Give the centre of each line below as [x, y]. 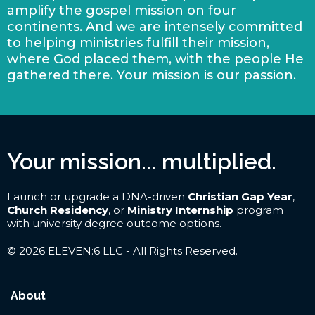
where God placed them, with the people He [155, 59]
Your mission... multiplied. [142, 161]
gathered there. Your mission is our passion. [152, 75]
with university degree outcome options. [114, 223]
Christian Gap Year [240, 196]
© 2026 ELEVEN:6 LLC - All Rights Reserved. [122, 250]
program [258, 210]
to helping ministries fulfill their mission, [138, 43]
